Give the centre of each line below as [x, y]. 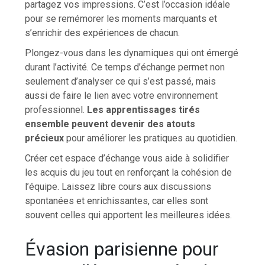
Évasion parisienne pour [122, 249]
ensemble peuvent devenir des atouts [110, 124]
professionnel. [56, 109]
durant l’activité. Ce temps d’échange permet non [125, 67]
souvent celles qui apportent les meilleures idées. [129, 215]
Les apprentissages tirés [144, 109]
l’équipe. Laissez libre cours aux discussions [118, 186]
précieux [45, 138]
